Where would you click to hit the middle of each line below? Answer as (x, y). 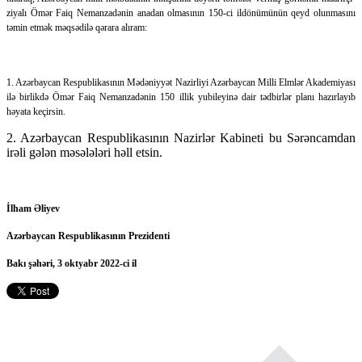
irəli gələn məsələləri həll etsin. (84, 153)
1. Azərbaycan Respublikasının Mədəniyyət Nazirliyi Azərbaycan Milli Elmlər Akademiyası (181, 83)
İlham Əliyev (33, 209)
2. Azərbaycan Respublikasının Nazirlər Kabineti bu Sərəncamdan (181, 138)
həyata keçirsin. (36, 112)
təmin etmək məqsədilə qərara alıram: (77, 28)
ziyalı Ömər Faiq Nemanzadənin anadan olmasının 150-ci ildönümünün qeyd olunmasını (181, 13)
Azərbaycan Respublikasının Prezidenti (88, 236)
